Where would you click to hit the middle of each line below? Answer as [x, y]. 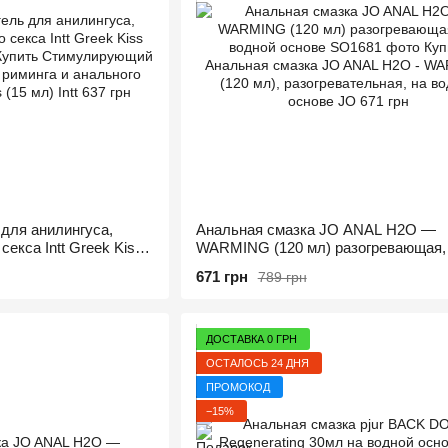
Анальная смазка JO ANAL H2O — [315, 229]
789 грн [282, 276]
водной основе [246, 265]
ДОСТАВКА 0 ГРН [251, 338]
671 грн [221, 276]
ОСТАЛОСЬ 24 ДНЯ [257, 362]
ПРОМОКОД [237, 386]
